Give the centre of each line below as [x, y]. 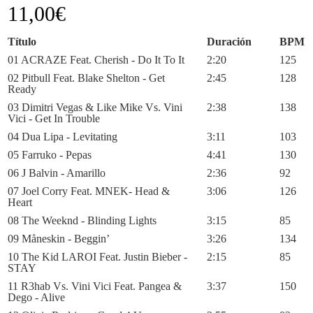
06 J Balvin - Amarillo [57, 173]
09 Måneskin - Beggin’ [59, 239]
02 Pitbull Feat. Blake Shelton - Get [87, 78]
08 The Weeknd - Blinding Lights [82, 220]
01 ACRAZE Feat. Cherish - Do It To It [96, 60]
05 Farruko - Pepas [50, 155]
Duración [230, 42]
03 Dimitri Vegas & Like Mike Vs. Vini [95, 107]
